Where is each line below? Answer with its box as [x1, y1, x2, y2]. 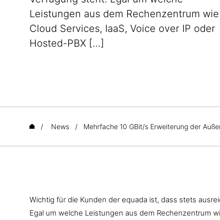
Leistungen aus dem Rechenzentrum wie [29, 7, 219, 20]
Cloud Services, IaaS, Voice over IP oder [29, 22, 215, 34]
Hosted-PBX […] [29, 37, 104, 49]
